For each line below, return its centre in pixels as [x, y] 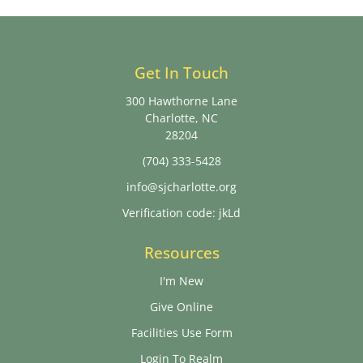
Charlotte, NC [181, 117]
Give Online [181, 306]
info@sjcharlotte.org [181, 186]
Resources [181, 252]
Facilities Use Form [181, 332]
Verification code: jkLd [181, 212]
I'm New [181, 280]
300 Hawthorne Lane [181, 100]
